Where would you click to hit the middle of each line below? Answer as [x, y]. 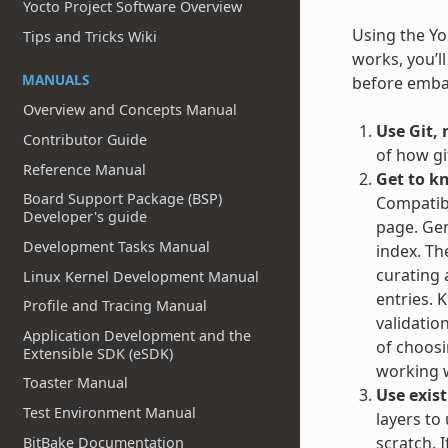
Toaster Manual [76, 383]
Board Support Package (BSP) [123, 199]
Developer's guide [85, 217]
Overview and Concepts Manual [130, 110]
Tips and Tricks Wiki [90, 36]
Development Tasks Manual [117, 246]
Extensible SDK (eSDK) [98, 353]
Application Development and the [137, 335]
